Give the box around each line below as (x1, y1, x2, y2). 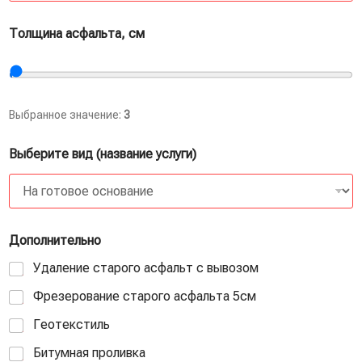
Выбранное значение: (9, 108, 124, 122)
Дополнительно (9, 233, 101, 249)
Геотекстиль (33, 317, 110, 333)
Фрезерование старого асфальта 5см (33, 288, 256, 305)
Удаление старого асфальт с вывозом (33, 260, 259, 276)
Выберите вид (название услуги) (9, 146, 196, 162)
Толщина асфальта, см (9, 26, 145, 42)
